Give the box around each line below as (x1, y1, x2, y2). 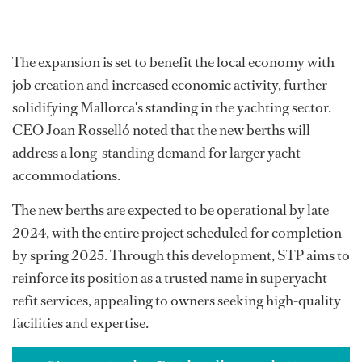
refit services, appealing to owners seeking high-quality (12, 291, 341, 311)
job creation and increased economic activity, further (12, 75, 327, 95)
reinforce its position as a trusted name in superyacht (12, 268, 327, 288)
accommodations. (12, 166, 120, 186)
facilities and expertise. (12, 314, 149, 334)
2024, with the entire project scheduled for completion (12, 223, 342, 243)
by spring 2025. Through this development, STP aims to (12, 246, 350, 266)
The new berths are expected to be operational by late (12, 200, 329, 221)
